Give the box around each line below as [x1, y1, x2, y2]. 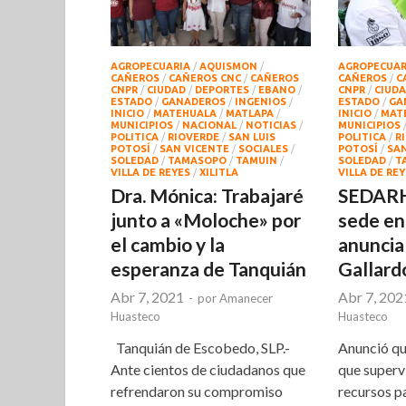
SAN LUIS [228, 131, 275, 143]
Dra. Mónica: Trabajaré [111, 184, 304, 208]
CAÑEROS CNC [169, 72, 241, 84]
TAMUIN [236, 155, 277, 167]
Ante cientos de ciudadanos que [111, 361, 305, 379]
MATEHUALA [153, 108, 217, 120]
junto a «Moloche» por [111, 208, 301, 232]
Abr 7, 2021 [111, 288, 184, 306]
